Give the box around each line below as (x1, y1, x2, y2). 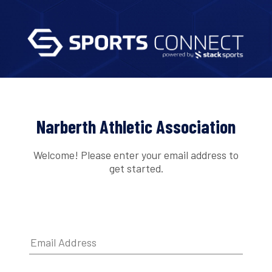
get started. (109, 161, 163, 175)
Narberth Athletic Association (36, 115, 236, 138)
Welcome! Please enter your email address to (33, 148, 239, 161)
